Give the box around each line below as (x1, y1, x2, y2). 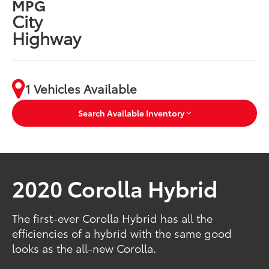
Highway (12, 25, 82, 49)
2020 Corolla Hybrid (12, 172, 218, 203)
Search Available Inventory (77, 107, 184, 119)
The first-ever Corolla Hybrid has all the (12, 210, 213, 226)
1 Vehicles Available (25, 80, 138, 97)
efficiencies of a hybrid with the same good (12, 225, 232, 241)
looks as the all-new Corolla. (12, 240, 157, 256)
